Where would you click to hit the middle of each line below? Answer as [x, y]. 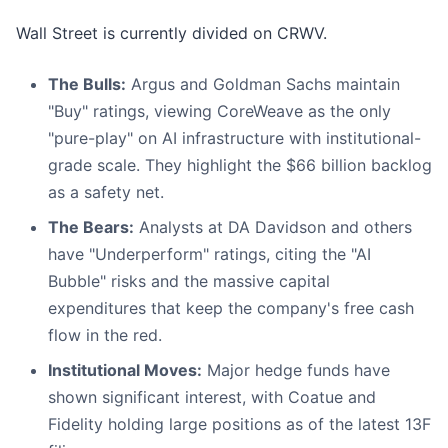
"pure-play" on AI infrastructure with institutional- [234, 138]
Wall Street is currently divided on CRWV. [171, 33]
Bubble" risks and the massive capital [189, 281]
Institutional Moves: [125, 370]
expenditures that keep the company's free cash [231, 308]
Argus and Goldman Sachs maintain [263, 84]
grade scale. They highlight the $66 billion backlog [240, 165]
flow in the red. [105, 335]
